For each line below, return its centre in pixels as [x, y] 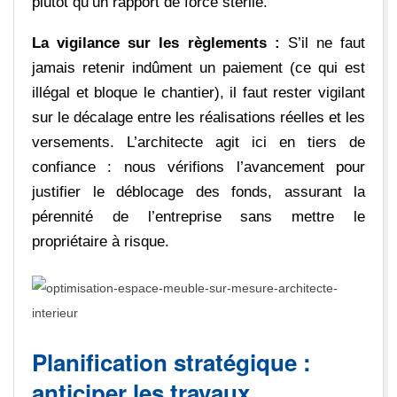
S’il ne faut [322, 43]
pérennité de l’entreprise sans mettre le [198, 217]
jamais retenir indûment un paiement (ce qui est [198, 68]
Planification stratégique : [171, 362]
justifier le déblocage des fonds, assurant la [198, 192]
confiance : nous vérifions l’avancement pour [198, 167]
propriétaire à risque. [101, 242]
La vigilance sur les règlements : [156, 43]
